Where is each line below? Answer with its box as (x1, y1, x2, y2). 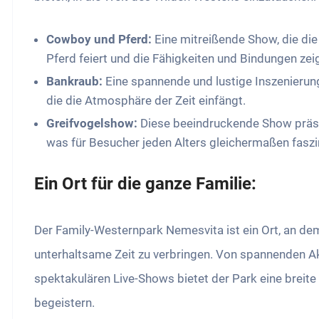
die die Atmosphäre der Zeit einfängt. (46, 93, 246, 108)
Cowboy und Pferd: (46, 32, 152, 47)
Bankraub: (46, 74, 103, 89)
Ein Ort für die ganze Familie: (34, 174, 257, 194)
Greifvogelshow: (46, 116, 138, 131)
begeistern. (34, 296, 95, 310)
